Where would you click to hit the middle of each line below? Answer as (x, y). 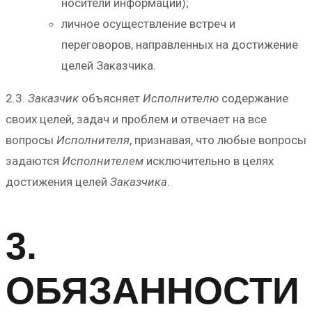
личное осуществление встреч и (148, 24)
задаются (34, 161)
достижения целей (58, 182)
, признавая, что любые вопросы (218, 140)
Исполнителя (93, 140)
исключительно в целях (209, 161)
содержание (253, 99)
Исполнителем (103, 161)
